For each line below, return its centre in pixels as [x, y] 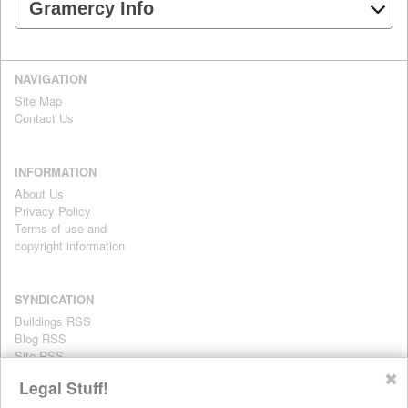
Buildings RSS [53, 321]
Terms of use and [61, 228]
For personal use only [68, 373]
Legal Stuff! [64, 387]
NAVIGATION [51, 78]
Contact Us [44, 117]
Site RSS [39, 355]
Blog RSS [41, 338]
